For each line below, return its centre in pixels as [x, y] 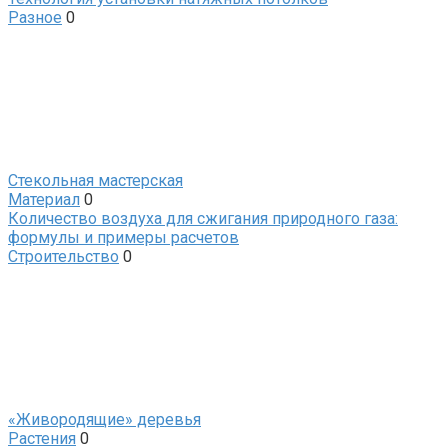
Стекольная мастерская [95, 180]
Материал [44, 199]
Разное [35, 17]
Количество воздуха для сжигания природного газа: [203, 218]
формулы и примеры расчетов [123, 237]
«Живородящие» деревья [104, 419]
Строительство [63, 256]
